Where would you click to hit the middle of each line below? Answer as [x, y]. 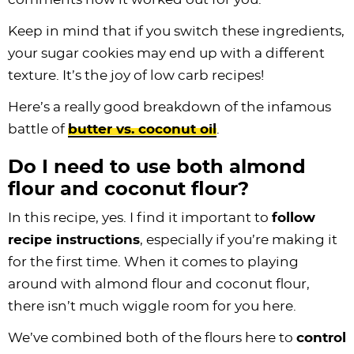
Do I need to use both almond [157, 167]
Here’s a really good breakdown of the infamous [169, 107]
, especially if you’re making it [239, 239]
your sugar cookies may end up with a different [166, 53]
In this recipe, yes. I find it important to [140, 217]
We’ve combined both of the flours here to [152, 337]
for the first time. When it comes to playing [153, 262]
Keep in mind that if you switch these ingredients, [176, 31]
